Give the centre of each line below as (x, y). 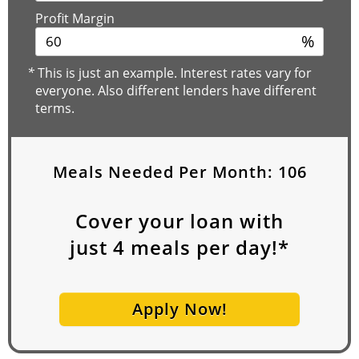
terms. (55, 108)
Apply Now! (179, 309)
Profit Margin (75, 18)
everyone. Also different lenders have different (176, 90)
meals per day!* (207, 247)
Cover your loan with (179, 220)
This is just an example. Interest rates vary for (173, 73)
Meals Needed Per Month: (165, 171)
